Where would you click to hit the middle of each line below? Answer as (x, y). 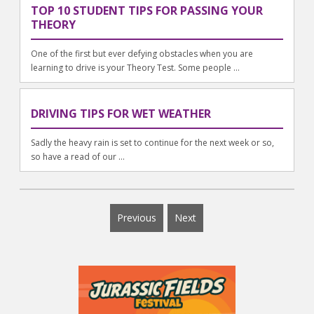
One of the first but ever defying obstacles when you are (142, 53)
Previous (137, 217)
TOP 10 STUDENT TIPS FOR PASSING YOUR (147, 10)
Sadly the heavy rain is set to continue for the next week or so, (153, 142)
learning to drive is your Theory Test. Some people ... (136, 67)
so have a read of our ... (78, 156)
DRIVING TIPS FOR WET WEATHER (121, 113)
